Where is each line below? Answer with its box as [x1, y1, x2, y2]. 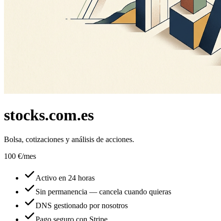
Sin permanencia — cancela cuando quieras [36, 187, 171, 196]
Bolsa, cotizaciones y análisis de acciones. [4, 135, 134, 144]
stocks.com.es [4, 106, 94, 124]
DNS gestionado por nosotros [36, 201, 128, 210]
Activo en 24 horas [36, 173, 95, 182]
